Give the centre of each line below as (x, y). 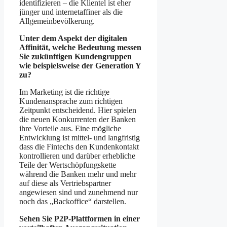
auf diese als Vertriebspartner (65, 183)
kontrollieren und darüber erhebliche (77, 156)
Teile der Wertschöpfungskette (68, 165)
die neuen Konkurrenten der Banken (78, 119)
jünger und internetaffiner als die (71, 12)
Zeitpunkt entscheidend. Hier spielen (78, 110)
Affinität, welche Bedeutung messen (80, 47)
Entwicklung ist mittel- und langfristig (80, 137)
